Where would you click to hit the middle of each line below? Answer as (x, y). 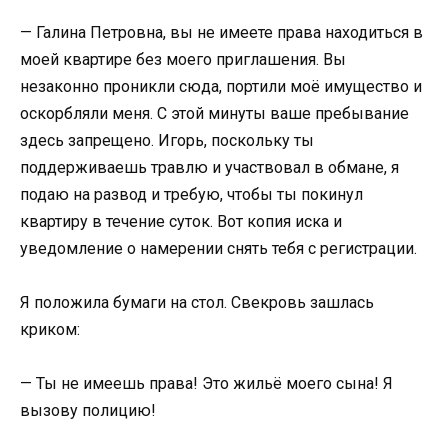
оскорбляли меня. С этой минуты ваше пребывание (214, 113)
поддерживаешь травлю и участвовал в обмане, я (209, 167)
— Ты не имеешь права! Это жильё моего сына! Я (206, 383)
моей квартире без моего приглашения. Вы (183, 59)
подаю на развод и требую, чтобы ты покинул (191, 194)
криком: (50, 329)
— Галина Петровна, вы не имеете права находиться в (221, 32)
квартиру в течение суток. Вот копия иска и (181, 221)
